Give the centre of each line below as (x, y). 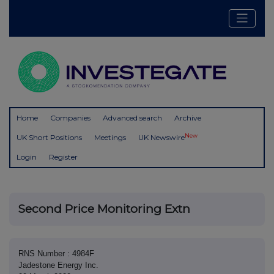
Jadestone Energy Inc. (58, 265)
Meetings (110, 138)
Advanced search (132, 118)
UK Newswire (161, 138)
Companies (70, 118)
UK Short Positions (49, 138)
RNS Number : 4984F (56, 254)
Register (63, 157)
